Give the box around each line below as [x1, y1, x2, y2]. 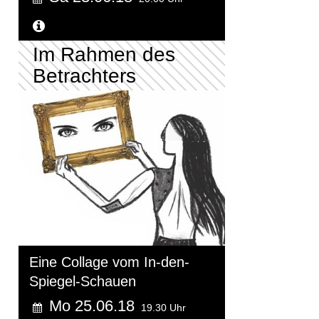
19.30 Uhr [141, 301, 186, 313]
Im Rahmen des [33, 43, 175, 66]
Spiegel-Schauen [29, 273, 136, 289]
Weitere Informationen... [48, 19, 202, 35]
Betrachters [33, 65, 136, 88]
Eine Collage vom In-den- [29, 253, 189, 270]
